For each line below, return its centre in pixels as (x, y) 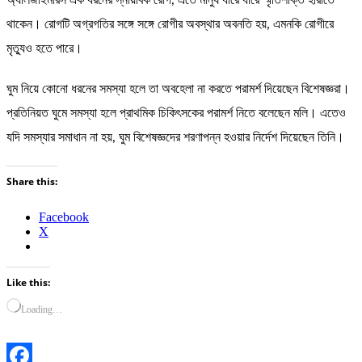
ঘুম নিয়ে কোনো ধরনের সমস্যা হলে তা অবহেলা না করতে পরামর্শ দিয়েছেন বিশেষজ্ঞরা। (178, 89)
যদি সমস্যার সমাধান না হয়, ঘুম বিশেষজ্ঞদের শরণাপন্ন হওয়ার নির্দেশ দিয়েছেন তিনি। (175, 137)
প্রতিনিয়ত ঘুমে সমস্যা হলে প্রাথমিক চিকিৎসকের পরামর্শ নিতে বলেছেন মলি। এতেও (176, 113)
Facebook (64, 217)
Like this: (28, 282)
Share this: (32, 181)
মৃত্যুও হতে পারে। (44, 48)
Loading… (42, 309)
